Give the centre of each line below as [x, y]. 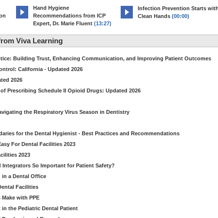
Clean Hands [154, 16]
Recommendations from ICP [69, 16]
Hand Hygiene [51, 8]
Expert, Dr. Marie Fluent [63, 23]
